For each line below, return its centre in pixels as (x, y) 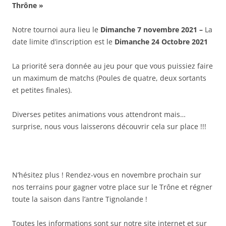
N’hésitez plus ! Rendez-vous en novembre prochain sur (107, 175)
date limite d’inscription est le (62, 42)
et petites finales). (42, 90)
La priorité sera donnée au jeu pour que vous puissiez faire (112, 66)
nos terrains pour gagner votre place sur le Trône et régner (112, 187)
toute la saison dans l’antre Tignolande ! (80, 199)
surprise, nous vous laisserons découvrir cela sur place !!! (109, 127)
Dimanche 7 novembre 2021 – (153, 30)
